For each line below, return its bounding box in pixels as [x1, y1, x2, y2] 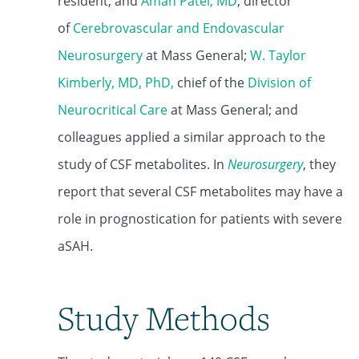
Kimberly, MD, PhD [58, 74, 171, 91]
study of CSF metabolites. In [58, 155, 228, 173]
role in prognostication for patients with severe [58, 210, 342, 228]
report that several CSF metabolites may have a [58, 183, 343, 200]
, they [303, 155, 336, 173]
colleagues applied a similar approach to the [58, 128, 325, 146]
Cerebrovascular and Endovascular [73, 19, 284, 37]
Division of [248, 74, 311, 91]
